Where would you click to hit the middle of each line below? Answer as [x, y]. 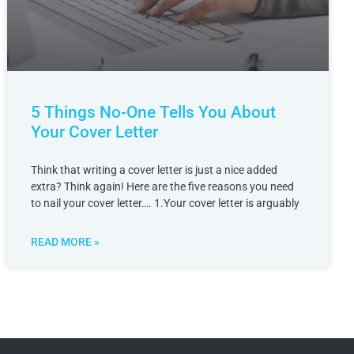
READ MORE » [66, 242]
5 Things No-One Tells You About [154, 113]
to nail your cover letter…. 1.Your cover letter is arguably [166, 203]
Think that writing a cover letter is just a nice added [154, 170]
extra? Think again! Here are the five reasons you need [163, 187]
